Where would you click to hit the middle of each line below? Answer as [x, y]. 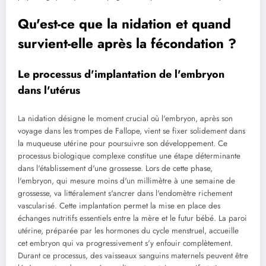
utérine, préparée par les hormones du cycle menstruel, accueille [128, 230]
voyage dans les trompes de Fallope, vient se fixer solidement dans [132, 131]
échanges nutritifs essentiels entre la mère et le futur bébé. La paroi [132, 218]
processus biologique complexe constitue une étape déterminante [129, 156]
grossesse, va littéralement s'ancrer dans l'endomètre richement [125, 193]
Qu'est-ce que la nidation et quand [124, 23]
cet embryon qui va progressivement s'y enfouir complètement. [125, 243]
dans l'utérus [49, 91]
